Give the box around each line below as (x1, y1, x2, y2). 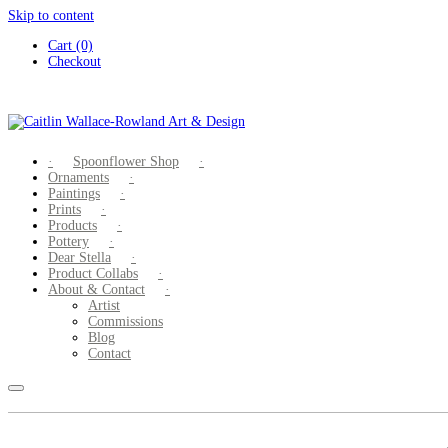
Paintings (48, 186, 100, 201)
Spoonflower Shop (73, 154, 179, 169)
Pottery (48, 234, 89, 249)
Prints (48, 202, 81, 217)
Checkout (48, 54, 101, 69)
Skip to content (8, 8, 94, 23)
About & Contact (48, 282, 145, 297)
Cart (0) (48, 38, 93, 53)
